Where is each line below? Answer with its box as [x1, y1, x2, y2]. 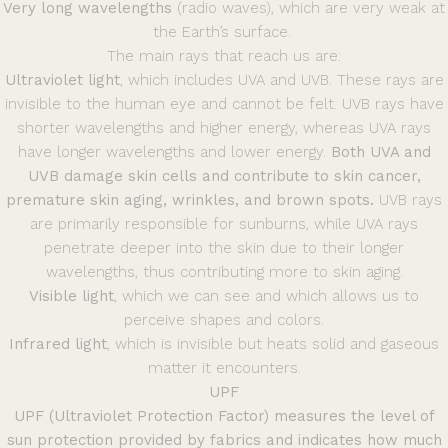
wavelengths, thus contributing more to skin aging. [45, 263, 403, 282]
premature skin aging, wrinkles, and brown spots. [6, 191, 374, 210]
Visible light [29, 287, 114, 306]
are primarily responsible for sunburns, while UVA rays [30, 215, 418, 234]
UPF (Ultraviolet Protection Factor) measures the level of [13, 407, 435, 426]
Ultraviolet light [4, 71, 120, 90]
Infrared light [9, 335, 107, 354]
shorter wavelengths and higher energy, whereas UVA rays [17, 119, 431, 138]
